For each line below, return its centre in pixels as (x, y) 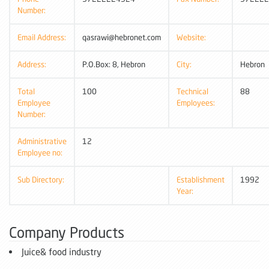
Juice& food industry (62, 251)
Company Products (67, 232)
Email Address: (42, 37)
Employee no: (40, 152)
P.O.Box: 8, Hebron (114, 64)
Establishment (201, 179)
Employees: (196, 102)
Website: (191, 37)
